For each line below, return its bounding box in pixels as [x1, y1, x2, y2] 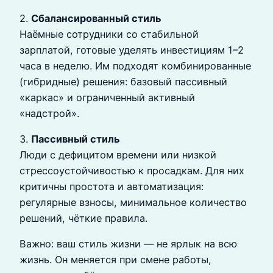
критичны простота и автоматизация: [19, 180, 204, 193]
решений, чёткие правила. [19, 211, 147, 224]
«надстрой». [19, 107, 79, 119]
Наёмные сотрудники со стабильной [19, 27, 199, 40]
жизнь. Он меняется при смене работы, [19, 253, 211, 266]
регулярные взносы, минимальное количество [19, 196, 247, 208]
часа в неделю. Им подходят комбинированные [19, 59, 251, 72]
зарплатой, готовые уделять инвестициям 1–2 [19, 43, 244, 56]
